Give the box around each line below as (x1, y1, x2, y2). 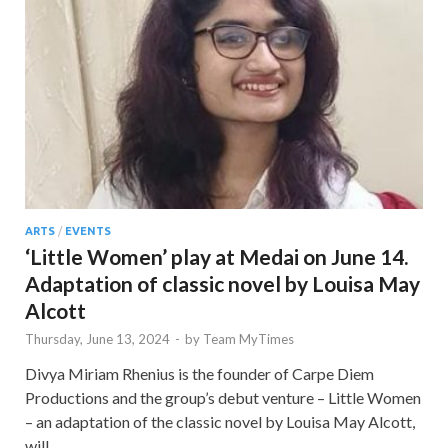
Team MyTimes (203, 330, 294, 347)
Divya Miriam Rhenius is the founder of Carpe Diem (25, 363, 374, 383)
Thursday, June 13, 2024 (25, 330, 170, 347)
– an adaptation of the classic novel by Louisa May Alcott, (25, 411, 415, 431)
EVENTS (65, 224, 111, 237)
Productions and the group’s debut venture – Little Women (25, 387, 421, 407)
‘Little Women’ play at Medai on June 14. (25, 243, 408, 269)
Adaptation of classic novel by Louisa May (25, 270, 420, 296)
